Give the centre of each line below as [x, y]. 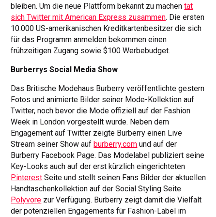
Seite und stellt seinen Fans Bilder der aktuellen [124, 178]
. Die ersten [185, 17]
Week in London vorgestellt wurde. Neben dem [90, 122]
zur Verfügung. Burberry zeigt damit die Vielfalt [122, 200]
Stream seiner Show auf [52, 144]
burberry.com [116, 144]
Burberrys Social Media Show [64, 70]
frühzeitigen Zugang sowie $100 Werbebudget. [91, 51]
